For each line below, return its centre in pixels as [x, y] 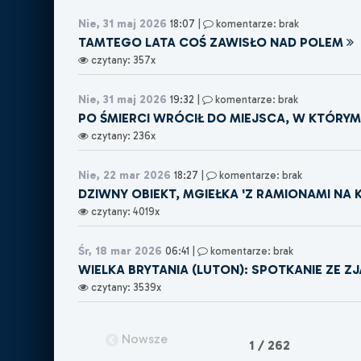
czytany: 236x [122, 136]
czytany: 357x [122, 60]
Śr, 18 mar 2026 [120, 251]
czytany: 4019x [124, 212]
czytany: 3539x [125, 288]
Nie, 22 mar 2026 [125, 175]
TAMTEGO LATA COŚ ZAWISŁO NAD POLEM [211, 43]
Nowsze [145, 339]
